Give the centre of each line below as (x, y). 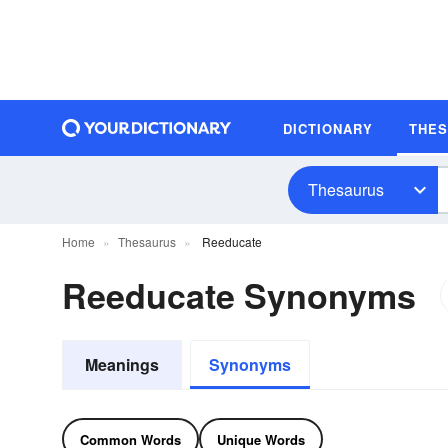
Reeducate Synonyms (239, 295)
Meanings (122, 364)
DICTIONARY (328, 128)
